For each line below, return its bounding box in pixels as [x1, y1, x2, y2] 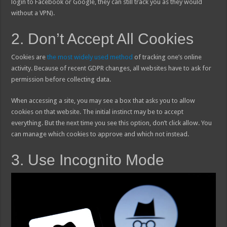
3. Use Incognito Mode [11, 152, 165, 169]
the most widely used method [47, 53, 133, 61]
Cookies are [11, 53, 48, 61]
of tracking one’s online [133, 53, 202, 61]
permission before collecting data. [11, 75, 111, 84]
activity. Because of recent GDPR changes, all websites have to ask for [11, 64, 212, 72]
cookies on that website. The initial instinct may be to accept [11, 108, 184, 116]
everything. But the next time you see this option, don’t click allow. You [11, 119, 212, 127]
